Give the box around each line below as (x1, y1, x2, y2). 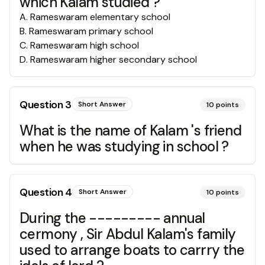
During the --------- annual (20, 209, 205, 227)
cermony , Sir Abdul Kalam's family (20, 225, 236, 243)
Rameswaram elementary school (30, 11, 170, 23)
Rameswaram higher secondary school (30, 53, 197, 66)
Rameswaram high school (30, 39, 139, 51)
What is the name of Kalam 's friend (20, 121, 241, 140)
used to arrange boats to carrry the (20, 241, 244, 259)
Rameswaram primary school (29, 25, 153, 37)
